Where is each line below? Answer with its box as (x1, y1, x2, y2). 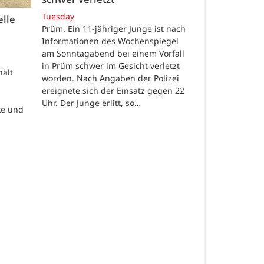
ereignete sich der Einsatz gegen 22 (42, 85, 184, 97)
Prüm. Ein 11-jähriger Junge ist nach (42, 23, 186, 35)
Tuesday (42, 11, 74, 22)
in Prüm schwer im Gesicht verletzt (42, 60, 180, 72)
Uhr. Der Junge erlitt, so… (42, 97, 141, 109)
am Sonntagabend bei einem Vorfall (42, 48, 184, 60)
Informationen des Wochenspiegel (42, 35, 179, 47)
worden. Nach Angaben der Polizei (42, 72, 179, 84)
